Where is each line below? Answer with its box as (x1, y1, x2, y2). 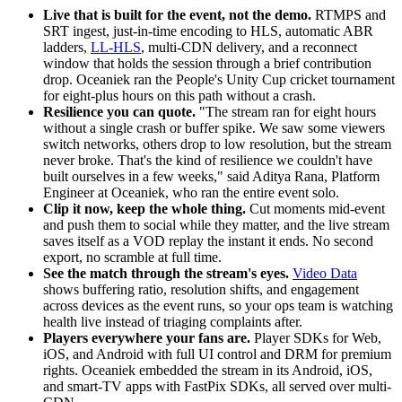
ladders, (43, 39, 91, 55)
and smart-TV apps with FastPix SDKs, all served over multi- (43, 379, 391, 394)
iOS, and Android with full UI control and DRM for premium (43, 346, 391, 362)
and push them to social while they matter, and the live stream (43, 217, 389, 232)
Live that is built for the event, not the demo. (43, 7, 311, 22)
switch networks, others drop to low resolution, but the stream (43, 136, 391, 152)
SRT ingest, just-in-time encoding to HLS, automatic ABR (43, 23, 373, 39)
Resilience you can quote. (43, 104, 196, 119)
